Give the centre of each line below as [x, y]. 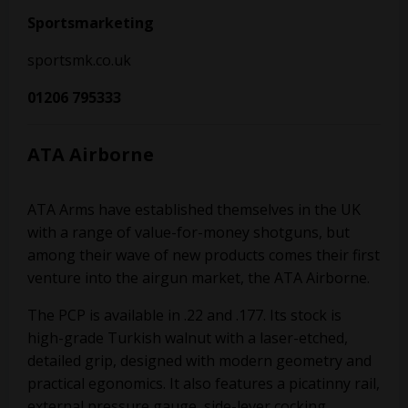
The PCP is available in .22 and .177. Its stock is [184, 315]
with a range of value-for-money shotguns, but [189, 232]
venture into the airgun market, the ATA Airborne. [199, 278]
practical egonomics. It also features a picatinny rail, [204, 383]
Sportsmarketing [92, 23]
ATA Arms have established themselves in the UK [194, 209]
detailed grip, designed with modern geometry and [199, 361]
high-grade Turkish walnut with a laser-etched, [188, 338]
